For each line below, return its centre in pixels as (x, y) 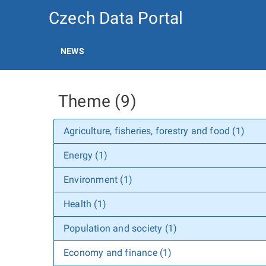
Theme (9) (97, 101)
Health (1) (85, 204)
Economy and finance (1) (118, 253)
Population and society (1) (121, 228)
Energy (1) (85, 155)
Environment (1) (98, 180)
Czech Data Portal (116, 18)
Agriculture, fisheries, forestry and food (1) (154, 131)
